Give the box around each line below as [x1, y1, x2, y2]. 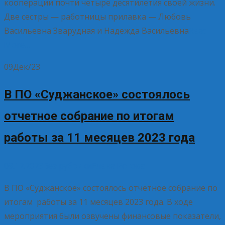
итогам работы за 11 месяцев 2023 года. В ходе [4, 196, 193, 207]
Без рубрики [43, 160, 92, 171]
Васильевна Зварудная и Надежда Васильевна [4, 25, 189, 37]
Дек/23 [13, 61, 40, 73]
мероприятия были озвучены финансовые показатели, [4, 210, 221, 221]
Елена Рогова [92, 160, 145, 171]
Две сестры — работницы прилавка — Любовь [4, 11, 191, 23]
